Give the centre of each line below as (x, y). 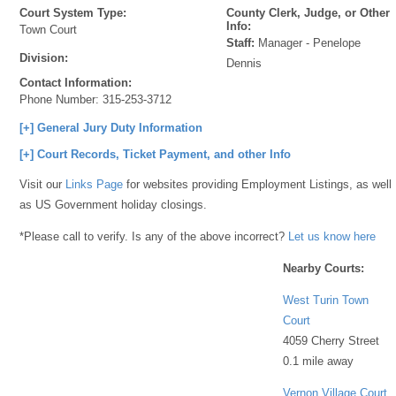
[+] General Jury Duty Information (111, 128)
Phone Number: (61, 99)
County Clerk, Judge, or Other (308, 13)
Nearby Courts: (324, 268)
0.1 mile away (319, 361)
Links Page (95, 184)
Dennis (244, 63)
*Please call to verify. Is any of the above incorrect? (154, 236)
